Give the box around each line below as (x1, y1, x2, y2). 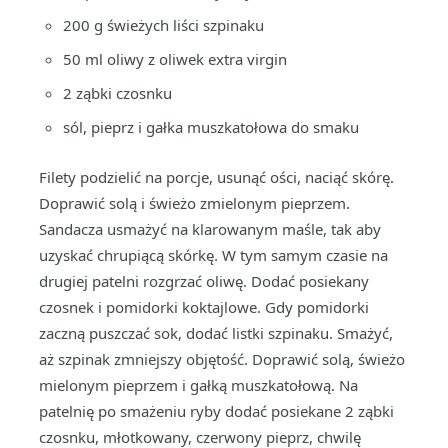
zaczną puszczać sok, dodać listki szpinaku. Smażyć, (39, 323, 393, 343)
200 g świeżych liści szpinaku (63, 15, 264, 35)
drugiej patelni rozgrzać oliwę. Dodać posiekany (39, 271, 369, 291)
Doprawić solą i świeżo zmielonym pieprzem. (39, 193, 350, 213)
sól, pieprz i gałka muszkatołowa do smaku (63, 117, 359, 137)
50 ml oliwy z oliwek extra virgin (63, 49, 287, 69)
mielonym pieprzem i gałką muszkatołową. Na (39, 375, 358, 395)
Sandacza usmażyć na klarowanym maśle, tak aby (39, 219, 381, 239)
